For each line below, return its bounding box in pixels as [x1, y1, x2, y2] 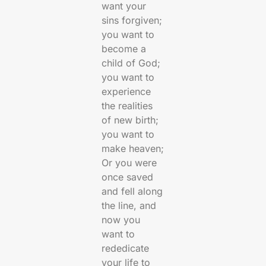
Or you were [102, 157, 157, 169]
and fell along [102, 185, 163, 198]
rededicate [102, 242, 150, 255]
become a [102, 43, 147, 55]
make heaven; [102, 142, 164, 155]
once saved [102, 171, 154, 183]
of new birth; [102, 114, 159, 126]
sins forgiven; [102, 14, 163, 27]
